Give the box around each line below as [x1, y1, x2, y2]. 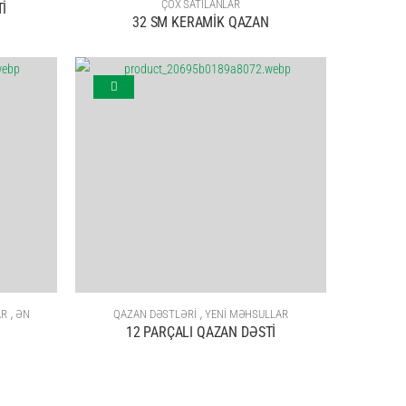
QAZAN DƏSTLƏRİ [113, 307, 197, 321]
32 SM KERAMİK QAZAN [131, 14, 269, 31]
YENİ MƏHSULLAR [205, 307, 288, 321]
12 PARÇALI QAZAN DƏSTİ [125, 324, 276, 341]
